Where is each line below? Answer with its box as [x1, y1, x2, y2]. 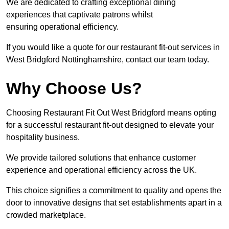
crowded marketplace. [6, 211, 86, 220]
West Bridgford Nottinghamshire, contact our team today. [6, 55, 209, 64]
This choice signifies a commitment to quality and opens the [6, 186, 221, 195]
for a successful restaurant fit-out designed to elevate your [6, 121, 214, 130]
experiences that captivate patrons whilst [6, 10, 153, 19]
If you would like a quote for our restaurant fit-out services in [6, 43, 220, 52]
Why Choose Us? [6, 79, 142, 98]
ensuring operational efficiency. [6, 22, 119, 32]
